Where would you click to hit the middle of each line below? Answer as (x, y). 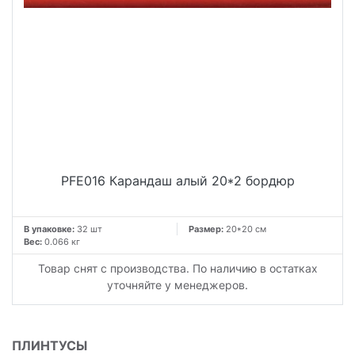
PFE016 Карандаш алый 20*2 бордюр (177, 181)
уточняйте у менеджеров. (177, 285)
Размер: (207, 229)
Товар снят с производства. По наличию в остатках (177, 269)
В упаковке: (49, 229)
